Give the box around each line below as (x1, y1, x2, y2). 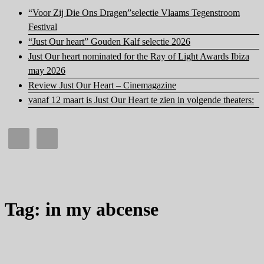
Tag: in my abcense (5, 198, 159, 220)
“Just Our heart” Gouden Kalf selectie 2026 (28, 37, 190, 47)
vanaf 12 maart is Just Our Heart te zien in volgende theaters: (28, 95, 254, 105)
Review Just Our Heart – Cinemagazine (28, 80, 176, 91)
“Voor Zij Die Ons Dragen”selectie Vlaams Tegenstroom (28, 8, 240, 18)
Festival (28, 22, 57, 32)
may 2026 (28, 65, 65, 76)
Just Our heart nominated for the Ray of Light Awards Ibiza (28, 51, 249, 62)
